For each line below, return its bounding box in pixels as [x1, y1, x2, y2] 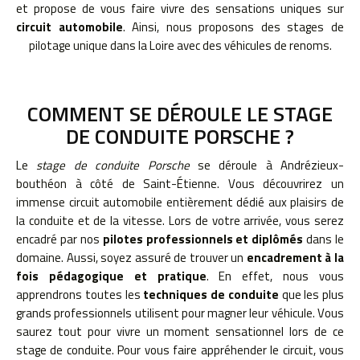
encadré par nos [16, 230, 103, 248]
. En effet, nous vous [206, 267, 345, 285]
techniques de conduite [140, 285, 279, 304]
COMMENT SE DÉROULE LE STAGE [27, 98, 333, 129]
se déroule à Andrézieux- [189, 156, 344, 174]
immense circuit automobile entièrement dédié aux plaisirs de [16, 193, 344, 211]
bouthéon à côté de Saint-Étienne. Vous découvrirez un [16, 174, 344, 193]
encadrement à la [243, 248, 345, 267]
